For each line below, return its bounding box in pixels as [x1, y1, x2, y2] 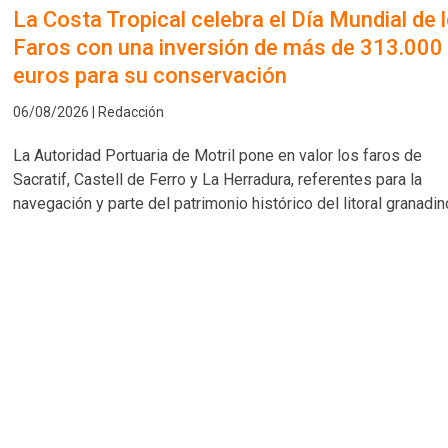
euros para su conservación [13, 62, 288, 88]
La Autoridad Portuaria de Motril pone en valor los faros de [13, 145, 423, 165]
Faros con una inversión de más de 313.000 [13, 34, 444, 60]
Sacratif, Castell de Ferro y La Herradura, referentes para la [13, 169, 423, 189]
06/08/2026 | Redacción [13, 103, 165, 120]
